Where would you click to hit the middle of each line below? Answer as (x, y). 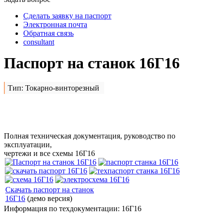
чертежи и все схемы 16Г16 (49, 154)
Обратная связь (48, 33)
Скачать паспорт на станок (50, 190)
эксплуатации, (28, 145)
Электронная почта (55, 24)
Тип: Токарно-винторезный (54, 88)
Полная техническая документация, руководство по (90, 136)
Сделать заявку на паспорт (67, 15)
